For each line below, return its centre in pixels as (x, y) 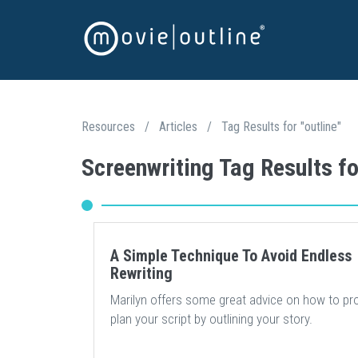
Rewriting (141, 273)
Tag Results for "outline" (281, 127)
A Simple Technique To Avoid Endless (231, 256)
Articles (178, 127)
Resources (108, 127)
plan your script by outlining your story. (211, 319)
